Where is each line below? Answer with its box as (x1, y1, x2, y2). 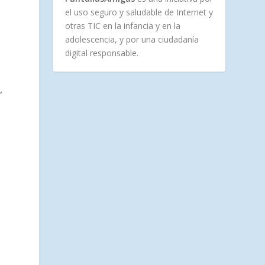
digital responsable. (65, 47, 139, 59)
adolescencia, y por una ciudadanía (65, 34, 199, 46)
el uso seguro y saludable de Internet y (65, 7, 214, 18)
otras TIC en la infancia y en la (65, 20, 181, 32)
